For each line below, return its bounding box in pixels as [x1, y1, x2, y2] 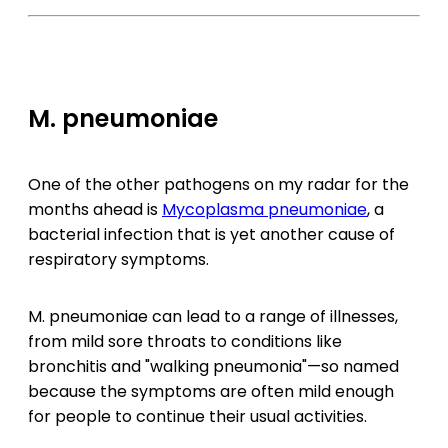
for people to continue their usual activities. [28, 405, 367, 428]
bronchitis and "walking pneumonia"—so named [28, 355, 399, 378]
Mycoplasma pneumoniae [162, 198, 367, 221]
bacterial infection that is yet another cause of [28, 223, 395, 246]
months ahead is [28, 198, 162, 221]
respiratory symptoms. [28, 248, 209, 271]
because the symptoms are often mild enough [28, 380, 394, 403]
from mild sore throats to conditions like [28, 330, 342, 353]
